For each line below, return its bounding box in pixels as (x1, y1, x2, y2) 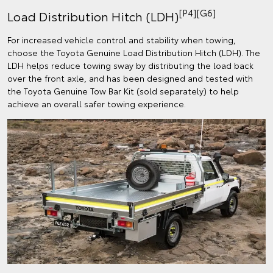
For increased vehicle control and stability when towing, (7, 33, 236, 46)
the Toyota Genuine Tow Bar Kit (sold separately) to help (7, 84, 239, 97)
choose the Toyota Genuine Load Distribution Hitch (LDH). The (7, 46, 260, 58)
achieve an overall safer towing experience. (7, 97, 186, 110)
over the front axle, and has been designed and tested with (7, 71, 253, 84)
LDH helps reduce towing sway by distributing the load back (7, 58, 253, 71)
